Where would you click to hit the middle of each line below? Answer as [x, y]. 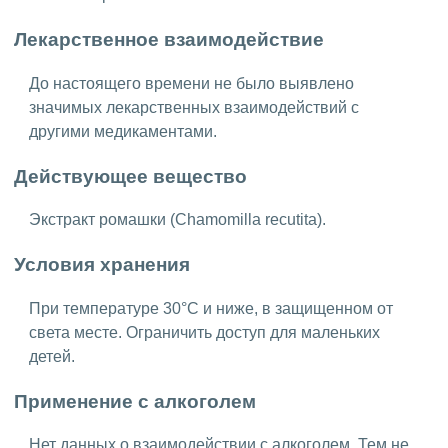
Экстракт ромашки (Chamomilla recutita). [177, 220]
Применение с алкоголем [135, 401]
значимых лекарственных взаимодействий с [194, 107]
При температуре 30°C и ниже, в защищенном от [211, 308]
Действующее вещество [130, 176]
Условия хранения [102, 265]
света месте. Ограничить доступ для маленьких [204, 332]
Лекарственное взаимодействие [169, 40]
